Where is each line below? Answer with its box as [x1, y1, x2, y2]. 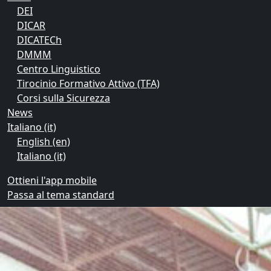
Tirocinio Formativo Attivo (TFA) [17, 77, 160, 91]
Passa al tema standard [7, 188, 114, 202]
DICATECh [17, 33, 62, 47]
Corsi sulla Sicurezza [17, 91, 110, 105]
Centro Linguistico [17, 62, 100, 76]
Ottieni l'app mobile [7, 174, 97, 188]
